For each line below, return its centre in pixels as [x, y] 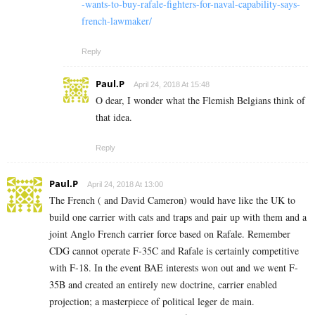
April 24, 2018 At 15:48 [172, 85]
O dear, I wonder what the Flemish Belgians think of [200, 101]
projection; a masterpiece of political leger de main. [152, 302]
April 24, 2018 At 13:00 [125, 185]
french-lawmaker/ [117, 21]
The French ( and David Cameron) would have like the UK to [172, 200]
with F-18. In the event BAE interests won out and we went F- [174, 268]
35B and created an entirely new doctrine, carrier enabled [163, 285]
